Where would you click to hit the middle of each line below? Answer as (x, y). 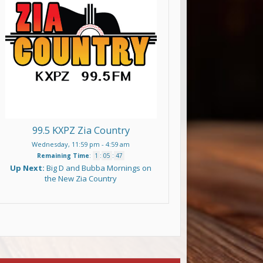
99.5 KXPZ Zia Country (81, 131)
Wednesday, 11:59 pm (66, 144)
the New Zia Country (81, 179)
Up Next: (28, 168)
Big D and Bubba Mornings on (99, 168)
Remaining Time (63, 156)
